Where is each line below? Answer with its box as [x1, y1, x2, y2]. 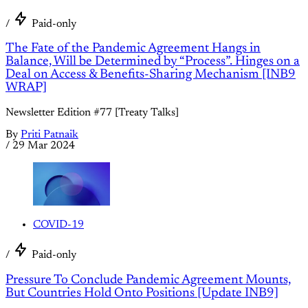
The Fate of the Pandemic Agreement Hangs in [5, 42, 261, 56]
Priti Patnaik [21, 129, 78, 141]
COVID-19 [33, 219, 84, 231]
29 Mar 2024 [12, 140, 75, 152]
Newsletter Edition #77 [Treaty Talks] [5, 107, 179, 119]
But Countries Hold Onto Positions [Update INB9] [5, 286, 278, 300]
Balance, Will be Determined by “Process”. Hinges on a [5, 55, 300, 69]
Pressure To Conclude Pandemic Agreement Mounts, [5, 273, 291, 287]
